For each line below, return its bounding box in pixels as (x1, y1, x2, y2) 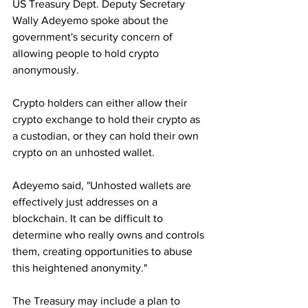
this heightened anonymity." (12, 262, 147, 274)
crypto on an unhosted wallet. (12, 146, 155, 159)
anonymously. (12, 64, 79, 76)
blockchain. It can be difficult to (12, 212, 166, 225)
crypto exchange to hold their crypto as (12, 113, 203, 126)
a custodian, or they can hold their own (12, 130, 201, 142)
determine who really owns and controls (12, 229, 207, 241)
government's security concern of (12, 31, 175, 43)
